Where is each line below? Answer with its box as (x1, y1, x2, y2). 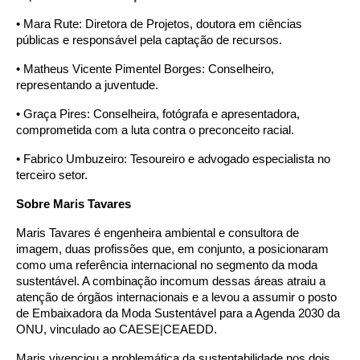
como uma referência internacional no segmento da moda (16, 258, 317, 272)
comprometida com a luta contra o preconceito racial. (16, 123, 294, 137)
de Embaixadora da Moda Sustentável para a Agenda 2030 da (16, 306, 340, 320)
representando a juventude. (16, 78, 158, 92)
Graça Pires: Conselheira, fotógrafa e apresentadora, (23, 107, 300, 121)
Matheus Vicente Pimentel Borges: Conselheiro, (23, 62, 274, 76)
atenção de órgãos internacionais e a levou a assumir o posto (16, 290, 337, 304)
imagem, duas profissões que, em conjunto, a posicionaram (16, 242, 329, 256)
